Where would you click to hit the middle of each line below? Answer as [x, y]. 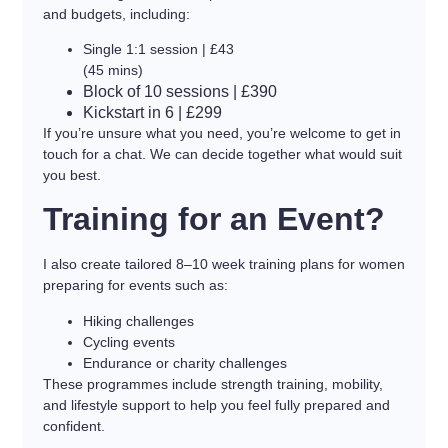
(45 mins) [112, 69]
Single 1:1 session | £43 [158, 48]
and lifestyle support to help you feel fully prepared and [216, 404]
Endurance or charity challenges [184, 362]
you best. [71, 174]
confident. [73, 425]
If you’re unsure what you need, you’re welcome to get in [221, 132]
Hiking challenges [138, 320]
